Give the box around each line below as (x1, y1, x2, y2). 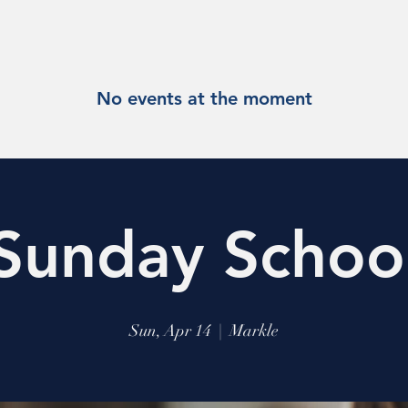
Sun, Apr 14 (129, 321, 211, 341)
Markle (229, 321, 279, 341)
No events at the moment (96, 87, 312, 109)
